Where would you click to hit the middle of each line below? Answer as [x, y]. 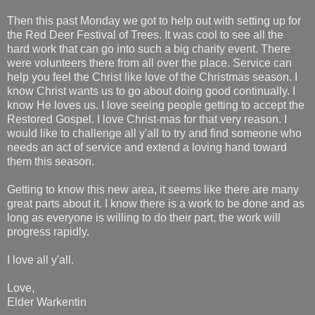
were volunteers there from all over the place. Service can [149, 63]
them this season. [51, 161]
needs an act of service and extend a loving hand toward [147, 147]
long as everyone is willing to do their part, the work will [144, 217]
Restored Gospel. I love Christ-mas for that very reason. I [147, 119]
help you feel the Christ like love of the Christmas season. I [152, 77]
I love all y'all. [40, 259]
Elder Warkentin [47, 302]
